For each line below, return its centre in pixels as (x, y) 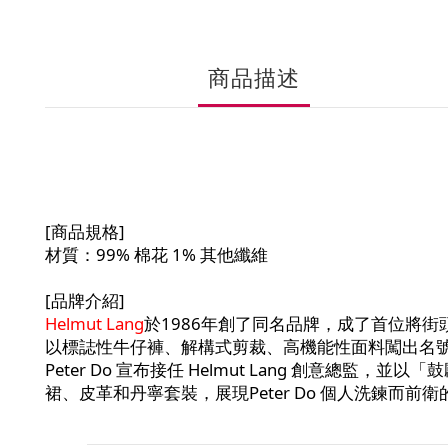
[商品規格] (85, 231)
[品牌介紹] (85, 300)
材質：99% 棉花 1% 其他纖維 (156, 254)
